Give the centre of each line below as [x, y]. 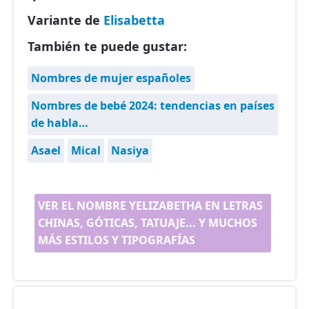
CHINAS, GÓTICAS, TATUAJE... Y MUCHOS [148, 223]
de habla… [60, 123]
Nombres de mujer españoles [111, 78]
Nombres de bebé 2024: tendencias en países [153, 106]
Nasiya [130, 151]
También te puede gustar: [107, 47]
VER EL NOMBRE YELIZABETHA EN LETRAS [150, 206]
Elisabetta [134, 20]
